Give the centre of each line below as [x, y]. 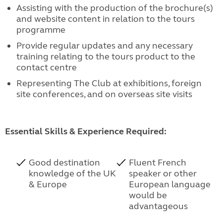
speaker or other [163, 173]
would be [148, 195]
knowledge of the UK [72, 173]
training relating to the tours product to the [106, 56]
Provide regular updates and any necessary [104, 46]
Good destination [64, 163]
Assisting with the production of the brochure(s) [114, 8]
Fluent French [158, 163]
